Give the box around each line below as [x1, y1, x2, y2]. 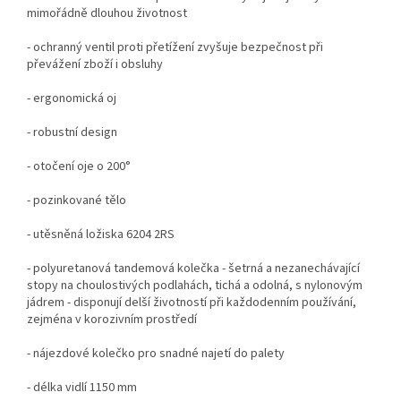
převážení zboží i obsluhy [27, 55, 163, 74]
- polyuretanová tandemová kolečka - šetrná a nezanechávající [27, 260, 360, 278]
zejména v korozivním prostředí [27, 311, 197, 329]
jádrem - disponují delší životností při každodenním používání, [27, 294, 356, 312]
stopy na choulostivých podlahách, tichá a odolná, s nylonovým [27, 277, 363, 295]
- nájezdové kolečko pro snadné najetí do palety [27, 345, 285, 363]
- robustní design [27, 124, 117, 142]
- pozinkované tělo [27, 192, 126, 210]
